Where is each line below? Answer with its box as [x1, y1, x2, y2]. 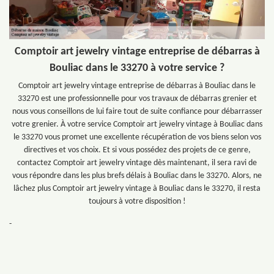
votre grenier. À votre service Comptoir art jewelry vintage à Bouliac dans [12, 119, 262, 129]
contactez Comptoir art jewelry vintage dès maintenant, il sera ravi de [17, 158, 257, 168]
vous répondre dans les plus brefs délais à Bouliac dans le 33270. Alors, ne [12, 171, 262, 180]
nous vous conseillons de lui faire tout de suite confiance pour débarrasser [12, 106, 262, 116]
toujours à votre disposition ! [88, 196, 186, 206]
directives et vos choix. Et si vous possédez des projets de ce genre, [23, 145, 251, 155]
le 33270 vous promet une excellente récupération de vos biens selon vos [13, 132, 261, 142]
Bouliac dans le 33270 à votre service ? [50, 62, 224, 74]
